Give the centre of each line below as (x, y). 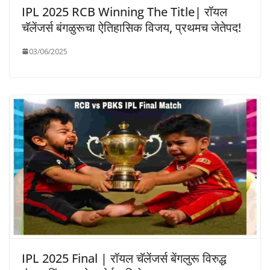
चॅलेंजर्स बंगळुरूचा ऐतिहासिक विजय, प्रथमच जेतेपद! (131, 27)
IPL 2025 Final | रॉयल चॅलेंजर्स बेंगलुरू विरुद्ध (124, 259)
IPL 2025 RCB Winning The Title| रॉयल (124, 11)
